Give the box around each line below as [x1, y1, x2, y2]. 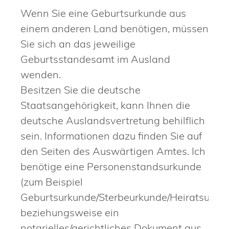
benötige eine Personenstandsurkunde [20, 160, 201, 173]
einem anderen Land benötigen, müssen [20, 22, 209, 35]
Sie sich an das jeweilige [20, 37, 135, 51]
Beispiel [45, 175, 83, 189]
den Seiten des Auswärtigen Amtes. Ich [20, 145, 205, 158]
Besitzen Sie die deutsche [20, 83, 141, 97]
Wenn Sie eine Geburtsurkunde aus [20, 7, 186, 20]
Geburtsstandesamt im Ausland [20, 53, 170, 66]
